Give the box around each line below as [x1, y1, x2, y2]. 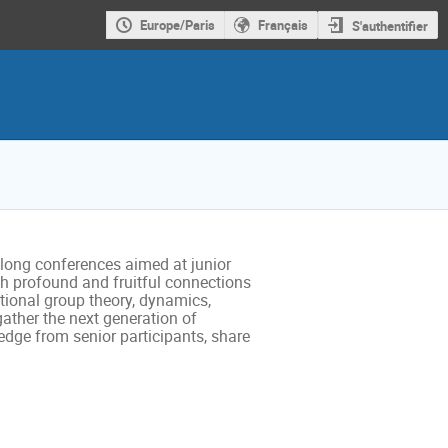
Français [257, 16, 308, 35]
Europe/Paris [139, 16, 215, 35]
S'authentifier [351, 16, 428, 35]
